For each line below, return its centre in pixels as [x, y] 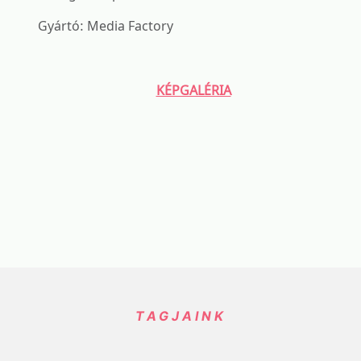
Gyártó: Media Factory [106, 26]
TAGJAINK [180, 316]
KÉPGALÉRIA [193, 90]
